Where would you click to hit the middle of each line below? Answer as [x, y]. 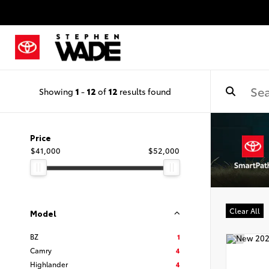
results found [144, 91]
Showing [57, 91]
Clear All [245, 211]
